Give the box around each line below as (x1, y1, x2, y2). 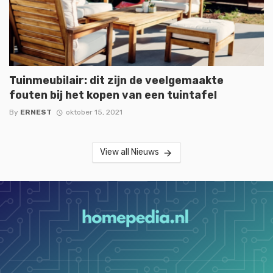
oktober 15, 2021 (65, 108, 122, 117)
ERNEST (20, 108, 52, 117)
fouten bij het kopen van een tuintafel (9, 88, 217, 102)
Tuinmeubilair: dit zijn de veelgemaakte (9, 74, 224, 87)
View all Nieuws (100, 147, 160, 158)
